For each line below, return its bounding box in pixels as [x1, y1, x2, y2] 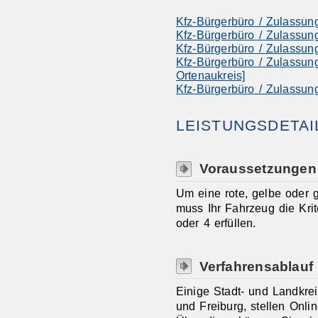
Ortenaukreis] [175, 68, 246, 82]
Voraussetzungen [199, 160, 317, 177]
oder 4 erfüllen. [175, 216, 256, 230]
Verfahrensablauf [199, 258, 314, 274]
